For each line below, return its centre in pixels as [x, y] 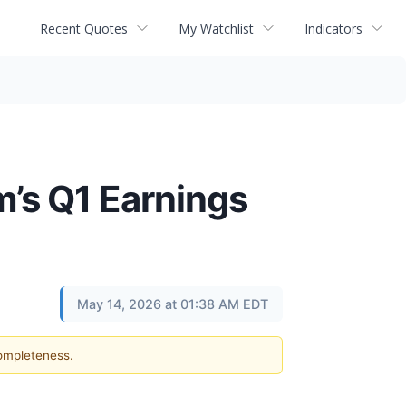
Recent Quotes [84, 28]
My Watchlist [216, 28]
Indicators [333, 28]
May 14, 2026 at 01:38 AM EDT [173, 304]
